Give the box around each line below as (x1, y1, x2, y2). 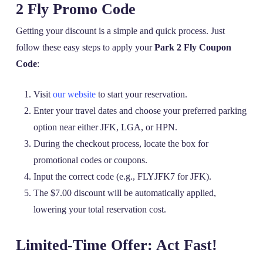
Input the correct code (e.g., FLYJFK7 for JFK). (33, 171, 211, 182)
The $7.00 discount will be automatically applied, (33, 188, 216, 198)
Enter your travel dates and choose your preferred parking (33, 106, 247, 116)
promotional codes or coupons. (33, 155, 147, 166)
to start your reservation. (95, 89, 187, 100)
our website (52, 89, 96, 100)
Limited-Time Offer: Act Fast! (15, 237, 217, 254)
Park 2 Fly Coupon (154, 42, 231, 53)
